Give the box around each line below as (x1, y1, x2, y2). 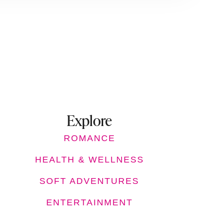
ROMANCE (63, 133, 115, 143)
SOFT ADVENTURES (39, 176, 140, 186)
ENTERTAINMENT (46, 198, 133, 207)
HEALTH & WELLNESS (35, 155, 144, 164)
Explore (67, 110, 112, 130)
